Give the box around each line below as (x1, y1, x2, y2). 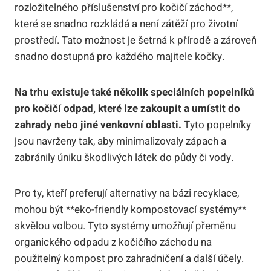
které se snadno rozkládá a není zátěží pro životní (15, 16, 238, 31)
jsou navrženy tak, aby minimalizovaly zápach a (15, 133, 226, 149)
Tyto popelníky (181, 117, 251, 132)
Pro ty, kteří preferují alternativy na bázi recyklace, (15, 185, 239, 201)
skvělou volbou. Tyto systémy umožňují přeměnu (15, 218, 236, 233)
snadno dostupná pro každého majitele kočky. (15, 48, 224, 64)
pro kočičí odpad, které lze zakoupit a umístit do (15, 100, 240, 116)
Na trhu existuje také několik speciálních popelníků (15, 84, 255, 100)
